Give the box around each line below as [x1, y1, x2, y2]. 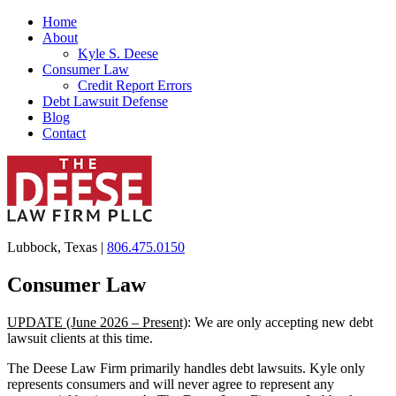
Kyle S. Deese [78, 46, 158, 61]
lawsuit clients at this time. [7, 330, 153, 346]
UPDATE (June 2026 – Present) [7, 314, 187, 330]
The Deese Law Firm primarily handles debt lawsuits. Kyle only [7, 360, 365, 376]
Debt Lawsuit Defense [42, 94, 168, 109]
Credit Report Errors [78, 78, 192, 93]
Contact [42, 126, 86, 141]
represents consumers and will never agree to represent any [7, 376, 334, 392]
